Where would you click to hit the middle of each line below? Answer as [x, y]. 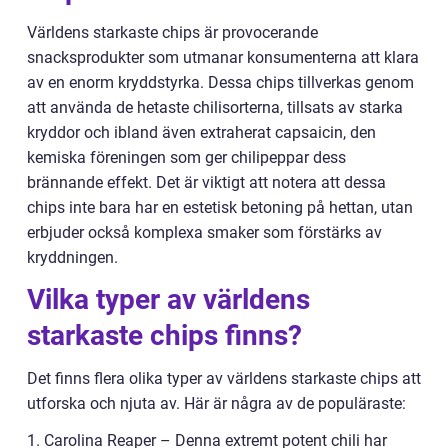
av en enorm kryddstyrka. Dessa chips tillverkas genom [220, 83]
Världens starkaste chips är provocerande [172, 33]
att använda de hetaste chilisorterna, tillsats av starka [215, 108]
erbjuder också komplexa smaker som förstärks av [204, 233]
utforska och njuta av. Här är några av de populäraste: [216, 404]
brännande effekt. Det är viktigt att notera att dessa [206, 183]
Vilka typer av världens [168, 300]
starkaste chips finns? [164, 336]
